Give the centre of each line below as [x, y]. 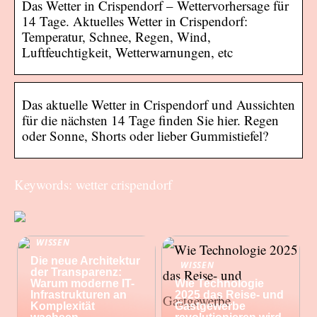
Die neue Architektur [86, 260]
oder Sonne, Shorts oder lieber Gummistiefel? [145, 135]
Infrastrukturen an [79, 294]
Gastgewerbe [211, 306]
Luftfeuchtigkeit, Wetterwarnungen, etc [127, 52]
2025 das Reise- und [230, 294]
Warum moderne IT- [83, 283]
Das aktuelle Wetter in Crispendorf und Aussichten [158, 104]
